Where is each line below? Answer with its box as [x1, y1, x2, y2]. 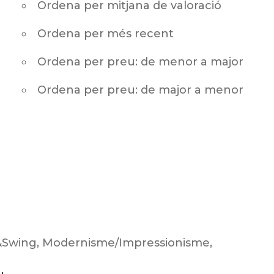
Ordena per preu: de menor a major [37, 55, 243, 68]
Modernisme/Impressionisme [42, 236, 210, 250]
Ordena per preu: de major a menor [37, 83, 243, 97]
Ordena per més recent [37, 27, 174, 40]
